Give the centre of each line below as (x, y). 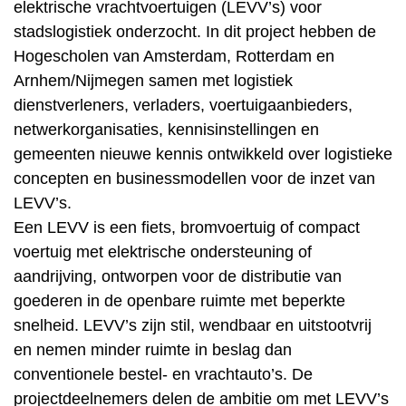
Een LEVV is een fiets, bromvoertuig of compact (187, 227)
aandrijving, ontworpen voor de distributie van (178, 276)
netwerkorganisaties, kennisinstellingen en (166, 130)
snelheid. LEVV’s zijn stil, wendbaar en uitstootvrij (193, 325)
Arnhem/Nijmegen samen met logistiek (153, 81)
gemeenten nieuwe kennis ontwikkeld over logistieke (203, 154)
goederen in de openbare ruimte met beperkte (179, 301)
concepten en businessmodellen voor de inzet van (194, 179)
